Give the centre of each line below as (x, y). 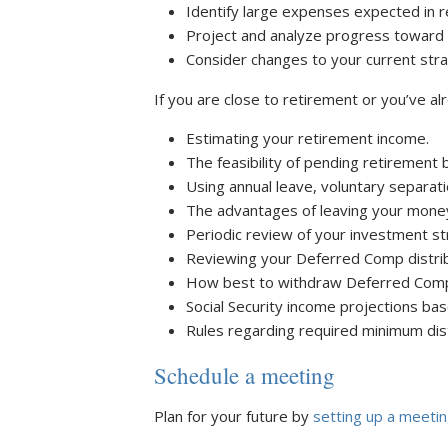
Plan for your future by (233, 416)
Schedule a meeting (244, 375)
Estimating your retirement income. (307, 138)
